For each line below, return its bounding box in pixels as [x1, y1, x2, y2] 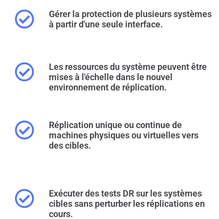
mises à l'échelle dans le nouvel [49, 71, 173, 82]
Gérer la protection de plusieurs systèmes [49, 9, 212, 20]
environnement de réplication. [49, 82, 167, 92]
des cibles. [49, 140, 91, 151]
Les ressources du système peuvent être [49, 61, 207, 72]
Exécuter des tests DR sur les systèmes [49, 188, 202, 198]
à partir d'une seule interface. [49, 19, 163, 30]
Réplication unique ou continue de [49, 120, 182, 131]
